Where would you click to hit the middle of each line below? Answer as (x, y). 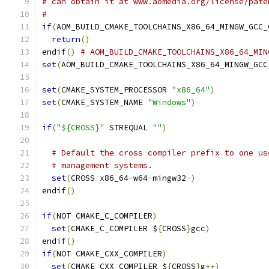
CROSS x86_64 (100, 178)
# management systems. (102, 165)
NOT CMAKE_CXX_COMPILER (109, 254)
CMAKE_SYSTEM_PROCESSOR (116, 90)
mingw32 (169, 178)
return (66, 39)
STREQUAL (128, 128)
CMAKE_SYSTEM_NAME (104, 102)
